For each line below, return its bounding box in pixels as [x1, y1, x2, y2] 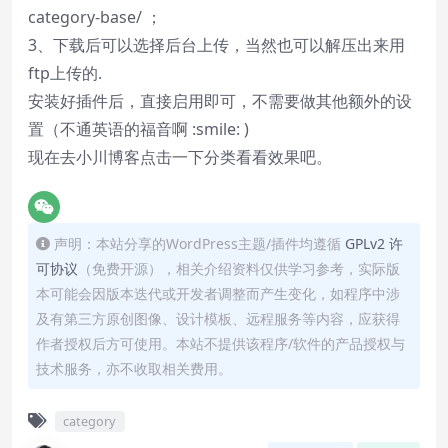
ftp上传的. [28, 62, 102, 84]
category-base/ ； [28, 6, 162, 28]
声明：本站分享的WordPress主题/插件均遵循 [54, 234, 345, 253]
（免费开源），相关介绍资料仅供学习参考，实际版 [78, 259, 400, 278]
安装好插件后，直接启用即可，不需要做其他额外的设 [28, 90, 412, 112]
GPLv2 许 [345, 234, 403, 253]
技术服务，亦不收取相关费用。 [36, 359, 232, 378]
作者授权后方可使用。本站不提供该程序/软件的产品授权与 [36, 334, 405, 353]
